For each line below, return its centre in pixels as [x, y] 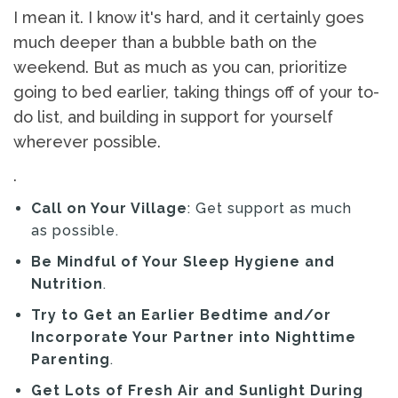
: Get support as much [270, 209]
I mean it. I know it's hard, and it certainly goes [189, 18]
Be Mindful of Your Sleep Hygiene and [183, 262]
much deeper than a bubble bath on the [165, 43]
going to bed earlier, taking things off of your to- [196, 92]
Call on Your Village [109, 209]
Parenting [71, 360]
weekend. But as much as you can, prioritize [180, 68]
